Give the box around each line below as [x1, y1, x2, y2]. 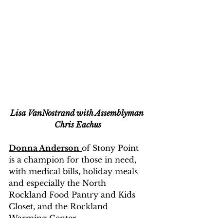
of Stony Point [82, 143, 141, 153]
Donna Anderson [9, 143, 79, 153]
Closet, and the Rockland [9, 201, 110, 211]
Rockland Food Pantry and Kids [9, 189, 138, 200]
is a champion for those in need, [9, 154, 139, 164]
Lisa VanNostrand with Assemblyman [10, 108, 145, 118]
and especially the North [9, 178, 109, 188]
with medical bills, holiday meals [9, 166, 140, 176]
